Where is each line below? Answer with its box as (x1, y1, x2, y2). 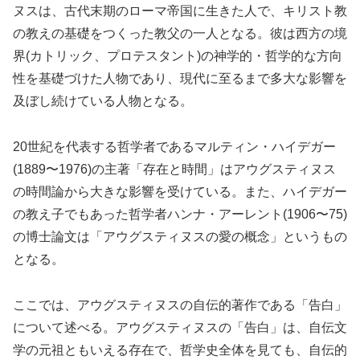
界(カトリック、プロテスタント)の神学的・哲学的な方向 (13, 48, 342, 63)
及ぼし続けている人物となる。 (13, 93, 193, 108)
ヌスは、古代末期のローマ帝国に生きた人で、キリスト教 (13, 3, 347, 18)
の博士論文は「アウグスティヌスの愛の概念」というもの (13, 229, 347, 243)
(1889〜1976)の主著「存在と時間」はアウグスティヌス (13, 162, 336, 176)
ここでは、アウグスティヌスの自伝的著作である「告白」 (13, 297, 347, 312)
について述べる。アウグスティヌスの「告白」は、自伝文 (13, 320, 347, 334)
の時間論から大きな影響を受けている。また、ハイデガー (13, 184, 347, 198)
